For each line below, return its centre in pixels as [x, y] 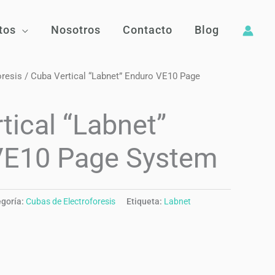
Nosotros [76, 30]
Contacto [148, 30]
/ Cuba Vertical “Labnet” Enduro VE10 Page [111, 76]
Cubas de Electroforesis [71, 201]
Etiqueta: [145, 201]
